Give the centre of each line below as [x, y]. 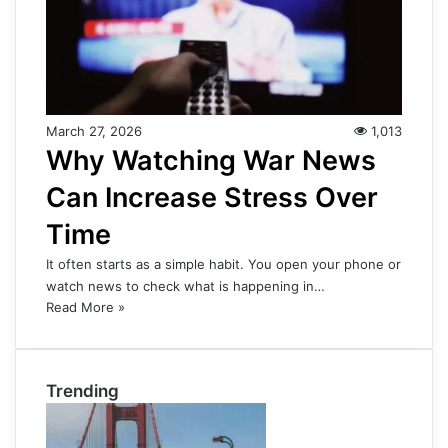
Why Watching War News [211, 161]
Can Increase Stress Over [212, 198]
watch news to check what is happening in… [185, 286]
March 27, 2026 [94, 131]
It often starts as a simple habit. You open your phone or [223, 264]
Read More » [85, 307]
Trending [82, 391]
